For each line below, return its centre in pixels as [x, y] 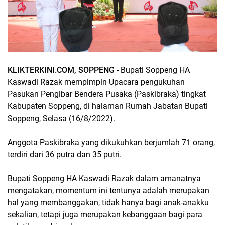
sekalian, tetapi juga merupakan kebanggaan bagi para [105, 214]
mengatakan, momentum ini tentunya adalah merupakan [108, 190]
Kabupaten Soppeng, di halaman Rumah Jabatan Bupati [108, 106]
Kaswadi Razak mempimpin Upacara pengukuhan [96, 82]
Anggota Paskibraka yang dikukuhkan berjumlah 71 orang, [111, 142]
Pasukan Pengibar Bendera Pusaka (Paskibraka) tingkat [107, 94]
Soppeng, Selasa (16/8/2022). [62, 118]
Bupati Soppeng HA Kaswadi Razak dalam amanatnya [104, 178]
